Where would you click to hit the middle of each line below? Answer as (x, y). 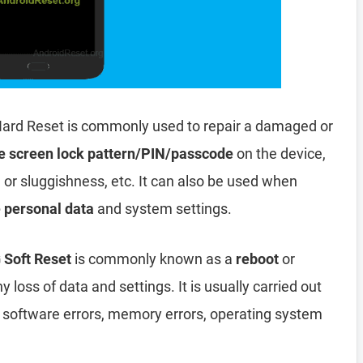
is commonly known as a (154, 259)
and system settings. (163, 209)
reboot (257, 259)
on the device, (280, 154)
